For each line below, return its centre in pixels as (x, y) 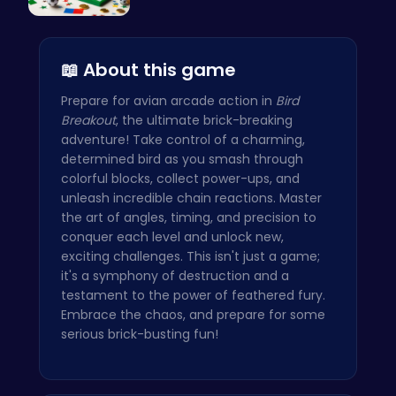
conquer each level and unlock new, (172, 237)
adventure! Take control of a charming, (183, 140)
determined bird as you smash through (182, 160)
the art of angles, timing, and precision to (189, 218)
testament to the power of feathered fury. (193, 296)
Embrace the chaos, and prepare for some (193, 315)
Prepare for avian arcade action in (168, 101)
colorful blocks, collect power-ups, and (180, 179)
